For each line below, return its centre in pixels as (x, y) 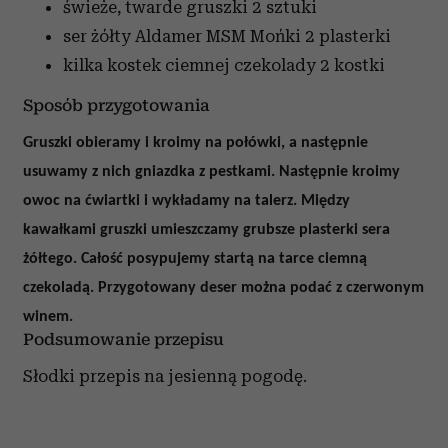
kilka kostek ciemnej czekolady (189, 65)
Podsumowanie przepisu (123, 340)
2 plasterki (348, 36)
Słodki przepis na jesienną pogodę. (165, 375)
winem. (48, 317)
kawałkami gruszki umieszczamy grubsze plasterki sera (206, 230)
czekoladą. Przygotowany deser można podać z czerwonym (223, 288)
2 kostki (352, 65)
